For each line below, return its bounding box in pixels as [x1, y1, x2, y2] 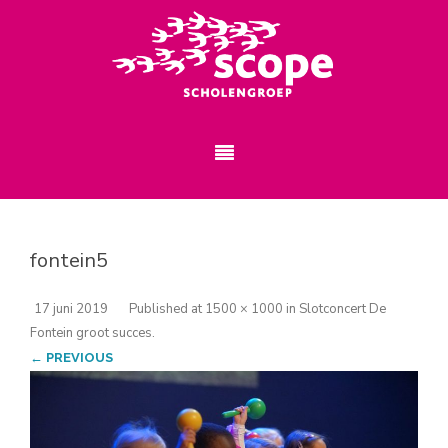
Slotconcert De [299, 300, 386, 318]
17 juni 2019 [34, 300, 108, 318]
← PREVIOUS [30, 350, 113, 365]
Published [129, 300, 191, 318]
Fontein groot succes [30, 324, 152, 342]
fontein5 [30, 247, 108, 274]
